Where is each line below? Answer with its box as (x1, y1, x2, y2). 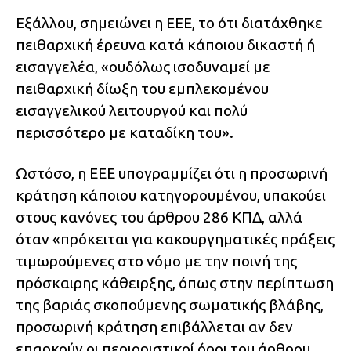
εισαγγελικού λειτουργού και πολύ (16, 102, 248, 120)
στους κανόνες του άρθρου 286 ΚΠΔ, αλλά (16, 208, 302, 226)
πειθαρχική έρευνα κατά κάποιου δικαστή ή (16, 36, 315, 54)
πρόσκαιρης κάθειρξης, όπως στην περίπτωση (16, 274, 334, 292)
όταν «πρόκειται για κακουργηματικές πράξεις (16, 230, 335, 248)
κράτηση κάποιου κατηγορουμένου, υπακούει (16, 186, 326, 204)
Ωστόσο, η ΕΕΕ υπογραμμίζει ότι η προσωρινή (16, 165, 327, 183)
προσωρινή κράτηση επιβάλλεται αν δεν (16, 318, 293, 336)
